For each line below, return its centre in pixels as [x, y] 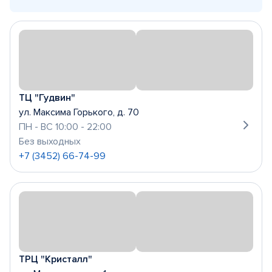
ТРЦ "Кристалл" [56, 259]
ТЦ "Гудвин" [47, 98]
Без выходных [50, 141]
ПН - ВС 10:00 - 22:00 [65, 127]
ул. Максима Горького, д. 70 [79, 112]
